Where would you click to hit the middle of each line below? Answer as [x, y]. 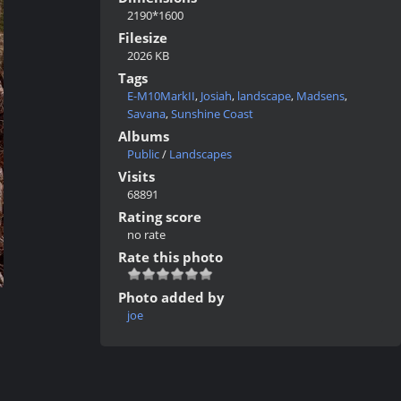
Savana [146, 114]
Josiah [216, 96]
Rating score [160, 217]
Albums [144, 136]
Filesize [143, 38]
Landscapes [200, 154]
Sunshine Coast [212, 114]
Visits [137, 176]
